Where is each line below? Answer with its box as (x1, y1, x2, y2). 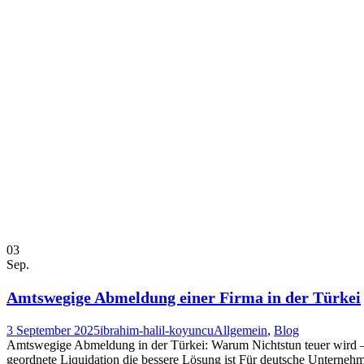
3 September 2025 (6, 323, 100, 337)
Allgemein (214, 323, 267, 337)
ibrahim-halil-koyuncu (100, 323, 214, 337)
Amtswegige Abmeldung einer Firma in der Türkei (6, 288, 361, 306)
